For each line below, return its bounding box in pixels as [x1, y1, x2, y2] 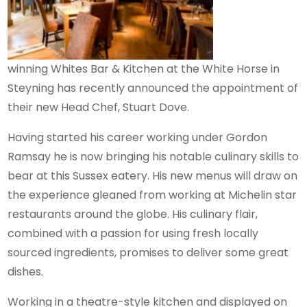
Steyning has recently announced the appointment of [8, 79, 299, 96]
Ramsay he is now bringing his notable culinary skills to [8, 148, 299, 164]
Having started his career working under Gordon [8, 129, 268, 145]
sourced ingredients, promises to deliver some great [8, 244, 289, 260]
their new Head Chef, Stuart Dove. [8, 99, 190, 115]
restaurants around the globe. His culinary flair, [8, 206, 258, 222]
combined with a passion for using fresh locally [8, 225, 259, 241]
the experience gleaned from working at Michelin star [8, 186, 297, 203]
